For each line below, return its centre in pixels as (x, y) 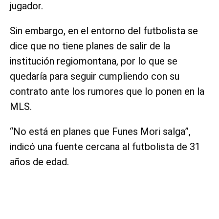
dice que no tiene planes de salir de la (90, 46)
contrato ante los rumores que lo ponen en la (107, 91)
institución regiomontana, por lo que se (94, 61)
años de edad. (39, 162)
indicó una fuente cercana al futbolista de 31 (105, 146)
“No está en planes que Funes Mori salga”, (100, 131)
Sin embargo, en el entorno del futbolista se (104, 31)
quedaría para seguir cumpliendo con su (95, 76)
